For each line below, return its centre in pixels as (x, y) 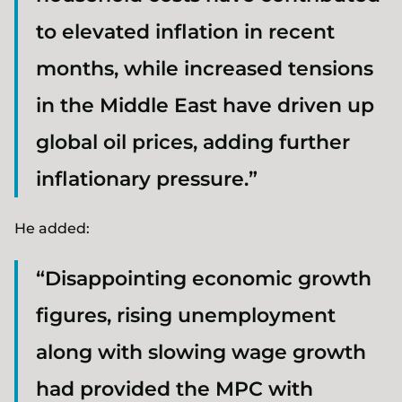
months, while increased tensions (205, 69)
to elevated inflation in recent (185, 32)
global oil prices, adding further (193, 142)
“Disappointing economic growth (204, 279)
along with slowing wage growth (201, 352)
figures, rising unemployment (186, 315)
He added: (52, 228)
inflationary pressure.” (147, 179)
